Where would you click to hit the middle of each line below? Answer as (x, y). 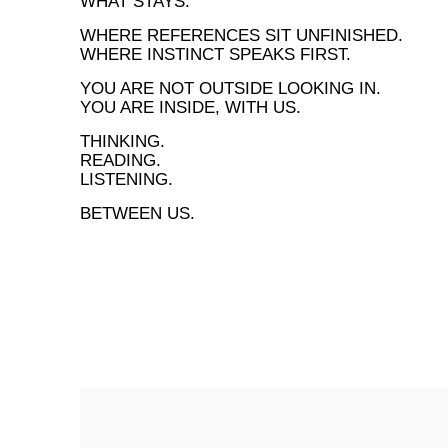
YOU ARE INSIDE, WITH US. (190, 107)
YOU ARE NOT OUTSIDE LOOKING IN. (230, 88)
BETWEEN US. (137, 213)
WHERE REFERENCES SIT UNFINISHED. (241, 35)
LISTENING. (126, 179)
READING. (120, 160)
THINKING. (122, 141)
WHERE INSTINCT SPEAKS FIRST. (215, 54)
